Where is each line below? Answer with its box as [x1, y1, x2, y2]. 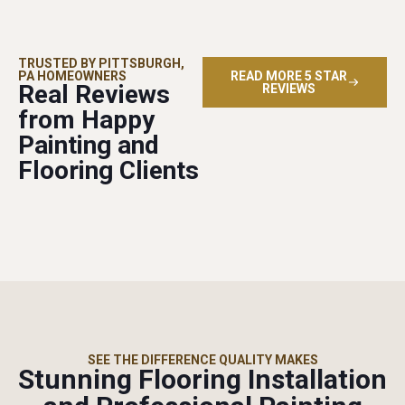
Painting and [18, 129, 159, 160]
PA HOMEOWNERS [18, 68, 127, 83]
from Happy [18, 104, 155, 135]
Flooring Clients [18, 155, 199, 185]
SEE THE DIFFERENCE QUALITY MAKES [87, 352, 318, 367]
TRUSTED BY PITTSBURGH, [18, 55, 184, 71]
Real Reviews [18, 79, 170, 109]
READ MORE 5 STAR [230, 68, 347, 83]
